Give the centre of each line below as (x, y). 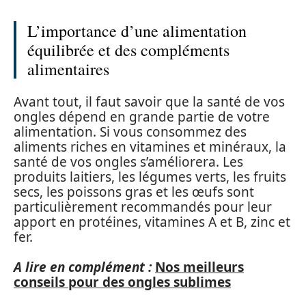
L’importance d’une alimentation (137, 31)
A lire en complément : (83, 267)
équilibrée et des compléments (128, 50)
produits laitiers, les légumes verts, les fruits (150, 177)
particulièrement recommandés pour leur (143, 207)
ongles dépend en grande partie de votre (142, 116)
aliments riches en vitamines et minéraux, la (150, 147)
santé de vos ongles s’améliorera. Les (128, 162)
